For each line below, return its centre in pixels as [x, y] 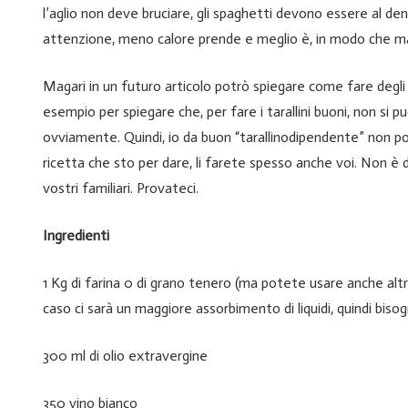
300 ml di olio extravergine [125, 356]
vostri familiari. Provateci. [121, 189]
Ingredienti [76, 236]
